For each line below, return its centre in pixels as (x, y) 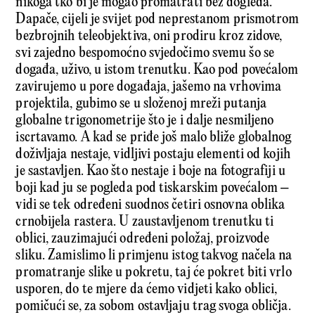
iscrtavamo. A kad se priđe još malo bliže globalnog (154, 138)
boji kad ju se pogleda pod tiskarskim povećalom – (152, 188)
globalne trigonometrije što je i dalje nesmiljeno (145, 121)
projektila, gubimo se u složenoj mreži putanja (141, 104)
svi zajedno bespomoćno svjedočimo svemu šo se (145, 53)
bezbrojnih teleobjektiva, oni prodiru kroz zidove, (149, 37)
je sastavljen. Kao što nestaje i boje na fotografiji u (150, 172)
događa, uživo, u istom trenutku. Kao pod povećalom (157, 70)
